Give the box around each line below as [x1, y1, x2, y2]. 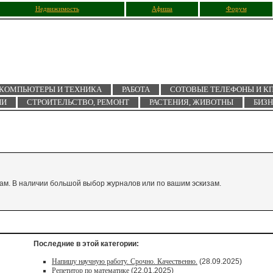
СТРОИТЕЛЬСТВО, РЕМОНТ [27, 97, 129, 107]
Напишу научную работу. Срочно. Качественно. [52, 257, 197, 266]
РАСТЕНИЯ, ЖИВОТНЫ [149, 97, 233, 107]
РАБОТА [121, 85, 150, 94]
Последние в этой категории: [34, 239, 139, 248]
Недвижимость [35, 5, 79, 12]
